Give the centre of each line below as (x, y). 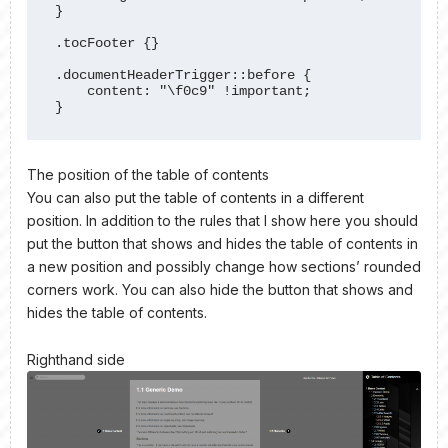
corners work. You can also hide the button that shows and (220, 289)
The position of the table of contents (148, 174)
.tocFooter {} (107, 42)
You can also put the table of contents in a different (195, 197)
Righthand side (76, 360)
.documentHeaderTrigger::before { (183, 74)
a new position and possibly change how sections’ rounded (224, 266)
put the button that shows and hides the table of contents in (222, 243)
